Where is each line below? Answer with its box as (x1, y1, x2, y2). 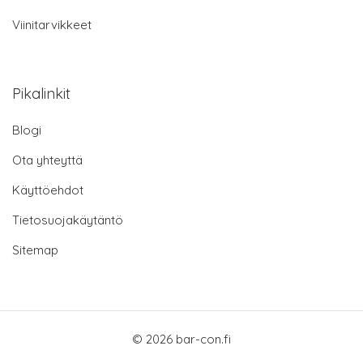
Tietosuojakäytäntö (12, 212, 123, 228)
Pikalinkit (12, 84, 70, 104)
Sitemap (12, 242, 58, 258)
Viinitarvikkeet (12, 17, 92, 33)
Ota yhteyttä (12, 152, 83, 169)
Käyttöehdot (12, 182, 83, 199)
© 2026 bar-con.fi (132, 331, 231, 348)
